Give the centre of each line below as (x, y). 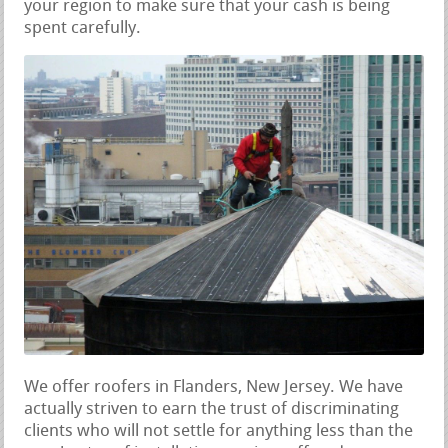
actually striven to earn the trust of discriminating (212, 409)
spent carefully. (83, 29)
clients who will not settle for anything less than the (219, 431)
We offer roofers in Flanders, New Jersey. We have (214, 387)
